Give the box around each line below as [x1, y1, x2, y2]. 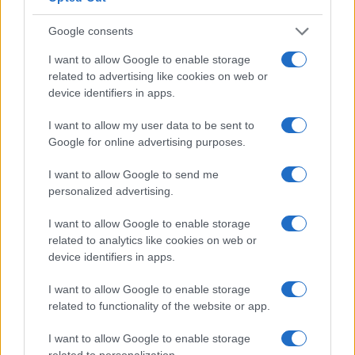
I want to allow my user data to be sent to [48, 118, 254, 132]
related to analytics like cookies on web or [48, 233, 257, 246]
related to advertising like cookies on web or [48, 69, 268, 82]
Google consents [48, 25, 133, 37]
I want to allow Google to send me [48, 167, 219, 181]
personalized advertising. [48, 184, 174, 197]
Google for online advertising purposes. [48, 135, 246, 148]
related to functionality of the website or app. [48, 299, 270, 312]
